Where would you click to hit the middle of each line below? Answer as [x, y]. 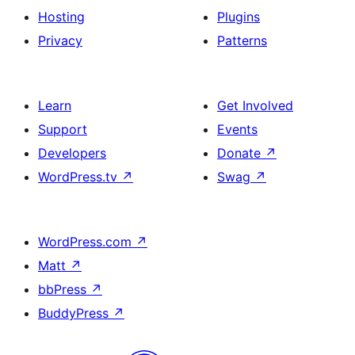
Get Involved [255, 105]
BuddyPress [75, 313]
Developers [72, 153]
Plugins [239, 17]
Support [63, 129]
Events [237, 129]
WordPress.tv [80, 177]
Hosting [61, 17]
